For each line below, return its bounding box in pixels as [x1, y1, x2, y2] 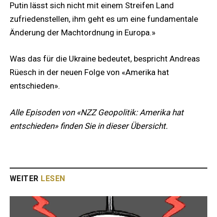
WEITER [10, 173, 41, 183]
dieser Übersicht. [106, 121, 168, 131]
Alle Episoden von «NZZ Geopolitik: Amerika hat [10, 107, 184, 117]
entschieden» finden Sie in [10, 121, 106, 131]
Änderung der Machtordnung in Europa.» [10, 28, 155, 38]
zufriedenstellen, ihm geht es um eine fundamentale [10, 14, 198, 24]
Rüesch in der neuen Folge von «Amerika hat [10, 67, 169, 77]
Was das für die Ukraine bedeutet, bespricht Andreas [10, 54, 200, 64]
